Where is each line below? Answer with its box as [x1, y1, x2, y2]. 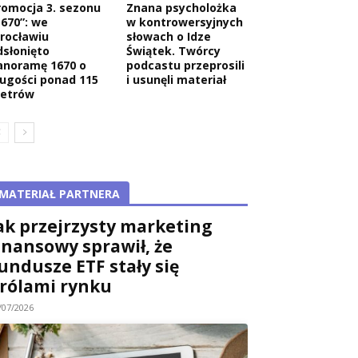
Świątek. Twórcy [126, 42, 221, 58]
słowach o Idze [126, 28, 211, 44]
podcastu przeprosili [126, 57, 245, 73]
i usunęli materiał [126, 71, 226, 87]
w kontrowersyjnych [126, 14, 243, 30]
